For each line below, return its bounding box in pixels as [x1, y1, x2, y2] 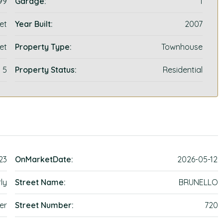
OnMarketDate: [15, 154, 74, 164]
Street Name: [15, 177, 66, 187]
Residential [162, 65, 203, 75]
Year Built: [15, 19, 53, 29]
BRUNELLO [178, 177, 218, 187]
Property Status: [15, 65, 77, 75]
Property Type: [15, 42, 72, 52]
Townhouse [161, 42, 203, 52]
